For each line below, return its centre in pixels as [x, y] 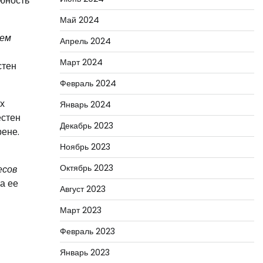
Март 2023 [80, 210]
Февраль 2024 [88, 83]
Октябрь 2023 [86, 168]
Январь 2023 [85, 252]
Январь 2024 [85, 104]
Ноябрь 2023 [85, 147]
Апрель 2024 [85, 41]
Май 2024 [79, 20]
